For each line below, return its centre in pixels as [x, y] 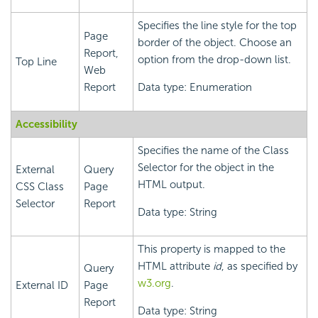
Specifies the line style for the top [217, 26]
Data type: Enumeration [195, 88]
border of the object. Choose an [215, 43]
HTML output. [171, 185]
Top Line [36, 62]
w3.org [154, 284]
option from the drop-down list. [214, 60]
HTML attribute [175, 267]
